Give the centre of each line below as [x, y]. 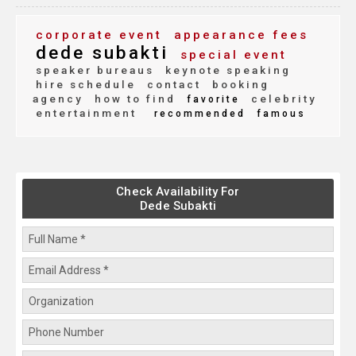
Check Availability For [178, 192]
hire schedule [86, 85]
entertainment [86, 113]
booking [238, 85]
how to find [133, 99]
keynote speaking [226, 70]
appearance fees [238, 35]
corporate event [99, 35]
